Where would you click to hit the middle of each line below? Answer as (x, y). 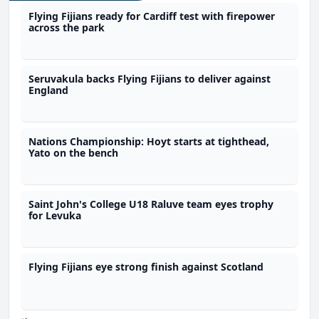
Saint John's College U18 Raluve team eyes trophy (151, 204)
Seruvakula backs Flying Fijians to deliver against (150, 78)
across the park (67, 27)
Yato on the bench (74, 152)
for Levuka (55, 215)
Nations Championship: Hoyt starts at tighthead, (149, 141)
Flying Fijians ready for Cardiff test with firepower (152, 16)
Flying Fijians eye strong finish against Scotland (146, 266)
